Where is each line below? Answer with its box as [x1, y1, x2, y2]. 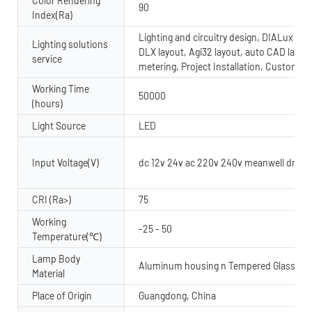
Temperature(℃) [32, 230, 102, 242]
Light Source [32, 119, 86, 132]
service [32, 52, 62, 65]
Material [32, 267, 65, 279]
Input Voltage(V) [32, 156, 99, 169]
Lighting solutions [32, 38, 108, 50]
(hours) [32, 97, 63, 109]
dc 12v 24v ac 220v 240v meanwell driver [139, 156, 311, 169]
